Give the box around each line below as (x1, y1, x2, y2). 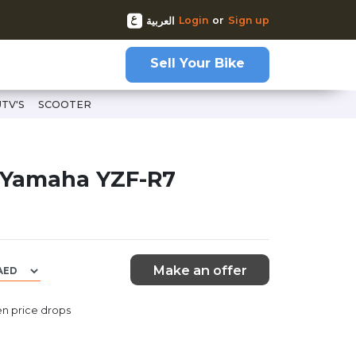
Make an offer (152, 261, 247, 278)
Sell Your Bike (149, 54, 245, 71)
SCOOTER (37, 99, 91, 110)
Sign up (227, 14, 269, 26)
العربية (146, 15, 175, 27)
